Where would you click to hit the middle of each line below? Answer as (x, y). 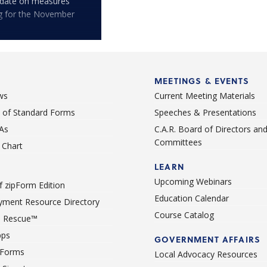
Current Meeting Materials (205, 95)
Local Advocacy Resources (206, 254)
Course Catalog (184, 215)
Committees (178, 142)
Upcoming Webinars (193, 181)
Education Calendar (192, 198)
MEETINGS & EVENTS (202, 80)
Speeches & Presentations (205, 112)
